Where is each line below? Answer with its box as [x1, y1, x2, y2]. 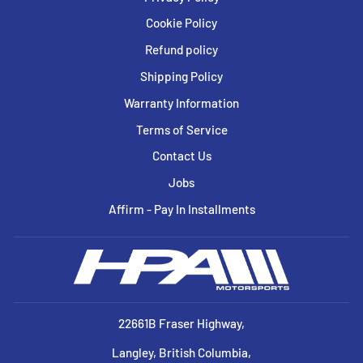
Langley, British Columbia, [112, 344, 251, 360]
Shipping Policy [140, 69, 223, 84]
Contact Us [152, 148, 211, 164]
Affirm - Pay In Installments [108, 202, 255, 217]
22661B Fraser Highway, [118, 315, 245, 331]
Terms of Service [135, 122, 228, 137]
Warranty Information [124, 95, 239, 110]
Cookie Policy [146, 15, 217, 31]
